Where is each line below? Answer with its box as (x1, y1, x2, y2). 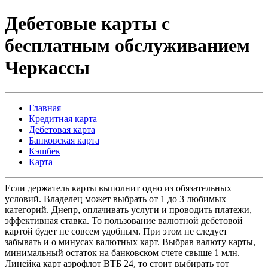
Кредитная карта (29, 113, 97, 124)
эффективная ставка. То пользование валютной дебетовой (5, 215, 243, 226)
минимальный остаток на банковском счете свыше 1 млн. (5, 247, 240, 258)
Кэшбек (29, 145, 60, 156)
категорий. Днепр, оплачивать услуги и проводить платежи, (5, 204, 252, 215)
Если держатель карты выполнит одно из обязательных (5, 182, 232, 193)
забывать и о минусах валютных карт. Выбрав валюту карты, (5, 236, 255, 247)
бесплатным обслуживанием (5, 35, 250, 57)
